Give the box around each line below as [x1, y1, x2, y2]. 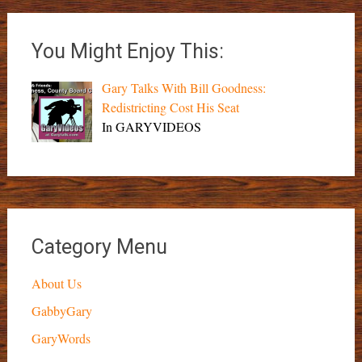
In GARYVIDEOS [101, 117, 201, 135]
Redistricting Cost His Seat [101, 98, 239, 116]
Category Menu [31, 235, 167, 259]
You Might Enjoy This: [31, 39, 224, 63]
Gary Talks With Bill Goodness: [101, 78, 266, 96]
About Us [31, 275, 82, 293]
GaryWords [31, 330, 90, 347]
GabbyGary [31, 302, 92, 320]
